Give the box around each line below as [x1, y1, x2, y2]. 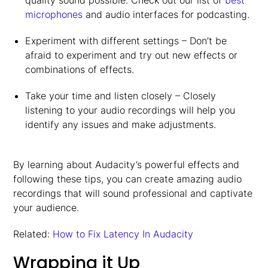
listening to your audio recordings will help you [25, 104, 235, 116]
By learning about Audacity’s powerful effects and [13, 159, 240, 170]
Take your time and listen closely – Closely [25, 90, 216, 102]
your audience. [13, 202, 80, 214]
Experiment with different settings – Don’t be [25, 35, 227, 47]
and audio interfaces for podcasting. [82, 8, 249, 20]
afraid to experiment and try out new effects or [25, 49, 237, 61]
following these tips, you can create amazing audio [13, 173, 242, 185]
